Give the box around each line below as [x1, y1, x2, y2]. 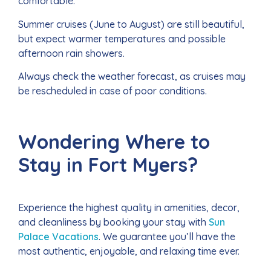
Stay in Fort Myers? [18, 152, 198, 177]
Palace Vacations [18, 230, 99, 243]
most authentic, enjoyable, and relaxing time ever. [18, 244, 240, 257]
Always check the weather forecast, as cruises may [18, 70, 246, 83]
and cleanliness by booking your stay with [18, 215, 209, 228]
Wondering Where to [18, 129, 210, 154]
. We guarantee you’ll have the [99, 230, 235, 243]
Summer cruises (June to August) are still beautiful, [18, 18, 244, 30]
